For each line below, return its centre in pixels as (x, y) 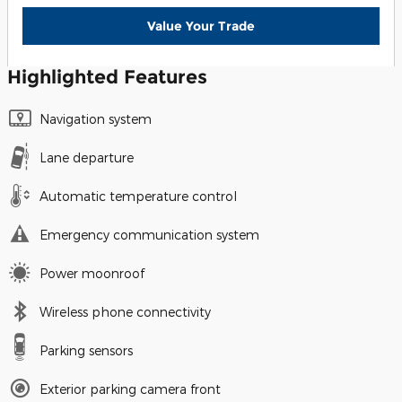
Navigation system (96, 119)
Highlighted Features (107, 77)
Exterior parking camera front (130, 389)
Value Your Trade (201, 26)
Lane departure (87, 158)
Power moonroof (92, 274)
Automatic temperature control (138, 197)
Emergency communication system (149, 235)
